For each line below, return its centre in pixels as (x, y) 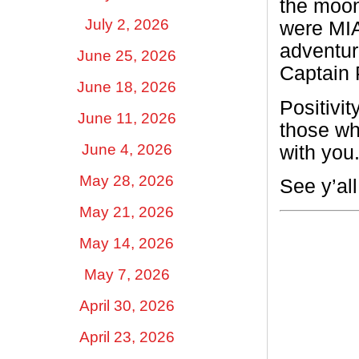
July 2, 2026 (127, 24)
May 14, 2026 (127, 243)
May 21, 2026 (127, 212)
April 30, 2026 (127, 305)
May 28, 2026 (127, 180)
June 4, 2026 (127, 149)
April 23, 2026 (127, 337)
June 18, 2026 (127, 87)
